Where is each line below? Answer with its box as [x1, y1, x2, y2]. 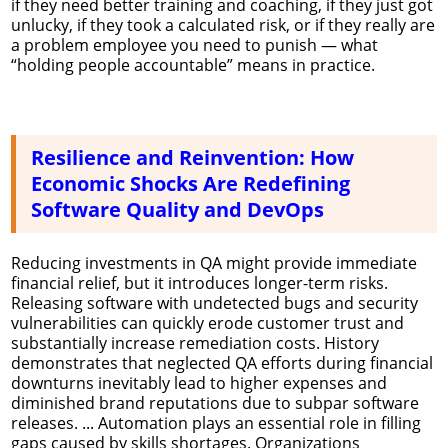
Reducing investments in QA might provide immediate [11, 251, 417, 274]
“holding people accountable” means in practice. [11, 53, 375, 76]
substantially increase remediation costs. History [11, 331, 379, 354]
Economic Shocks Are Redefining [31, 169, 350, 197]
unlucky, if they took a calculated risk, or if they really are [11, 13, 435, 36]
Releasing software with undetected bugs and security [11, 291, 418, 314]
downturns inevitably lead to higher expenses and [11, 371, 387, 394]
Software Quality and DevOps [31, 195, 324, 223]
